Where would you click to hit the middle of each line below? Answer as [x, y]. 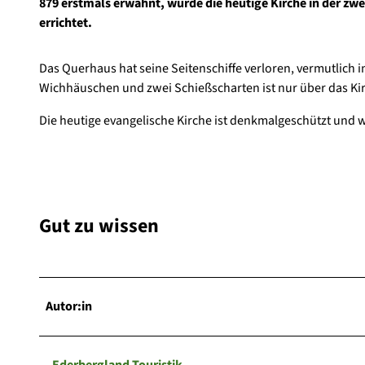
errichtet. [67, 22]
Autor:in [69, 306]
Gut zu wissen [99, 226]
